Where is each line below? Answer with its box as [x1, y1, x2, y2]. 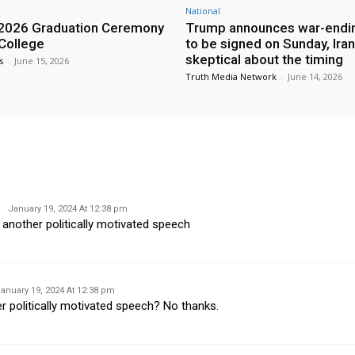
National [185, 5, 220, 17]
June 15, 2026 [14, 55, 69, 67]
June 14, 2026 [288, 71, 342, 83]
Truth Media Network [185, 71, 277, 83]
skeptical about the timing [185, 52, 343, 68]
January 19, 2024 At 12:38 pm [7, 204, 128, 215]
